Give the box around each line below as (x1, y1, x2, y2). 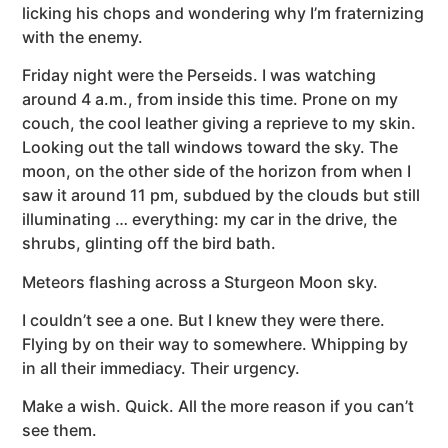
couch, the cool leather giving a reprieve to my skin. (22, 113, 417, 134)
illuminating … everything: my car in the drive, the (22, 209, 398, 230)
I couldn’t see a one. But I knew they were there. (22, 309, 386, 330)
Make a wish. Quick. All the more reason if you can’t (22, 396, 415, 417)
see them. (22, 420, 98, 441)
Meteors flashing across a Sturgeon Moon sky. (22, 271, 379, 292)
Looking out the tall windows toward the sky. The (22, 137, 399, 158)
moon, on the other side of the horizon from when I (22, 161, 412, 182)
